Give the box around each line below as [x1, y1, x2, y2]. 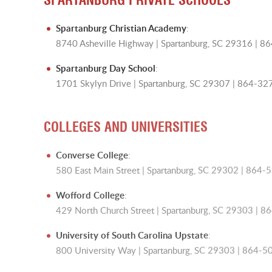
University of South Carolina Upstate [56, 226, 208, 239]
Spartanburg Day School [56, 60, 155, 73]
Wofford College [56, 186, 124, 199]
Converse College [56, 146, 128, 159]
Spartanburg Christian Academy [56, 20, 186, 33]
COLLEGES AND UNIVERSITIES [44, 118, 208, 132]
